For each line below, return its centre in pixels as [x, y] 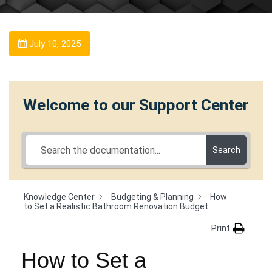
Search [227, 150]
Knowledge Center [59, 197]
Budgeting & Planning [152, 197]
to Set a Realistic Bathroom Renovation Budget [116, 207]
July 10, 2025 [54, 44]
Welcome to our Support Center [136, 105]
